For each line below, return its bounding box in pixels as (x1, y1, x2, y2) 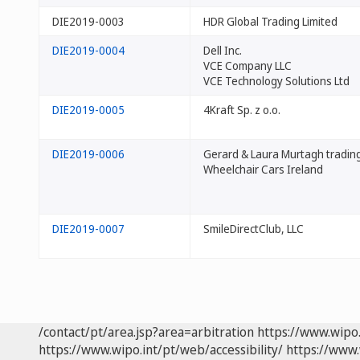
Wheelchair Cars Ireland (203, 162, 323, 177)
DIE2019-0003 (52, 14, 125, 29)
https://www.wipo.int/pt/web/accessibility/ (39, 341, 283, 358)
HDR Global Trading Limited (203, 14, 337, 29)
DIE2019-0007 (52, 221, 125, 236)
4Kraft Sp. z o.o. (203, 102, 280, 117)
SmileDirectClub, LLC (203, 221, 304, 236)
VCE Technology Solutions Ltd (203, 73, 350, 88)
